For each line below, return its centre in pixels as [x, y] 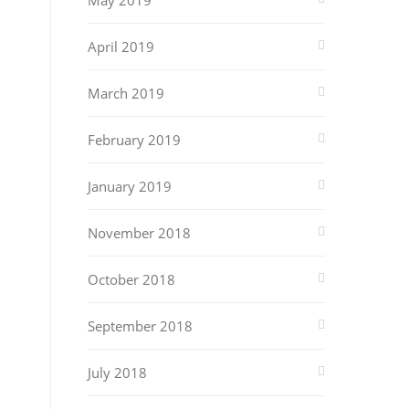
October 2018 [131, 279]
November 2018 [139, 233]
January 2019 [130, 186]
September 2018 [140, 326]
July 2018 [117, 372]
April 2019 [121, 47]
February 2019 [134, 140]
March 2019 [126, 93]
